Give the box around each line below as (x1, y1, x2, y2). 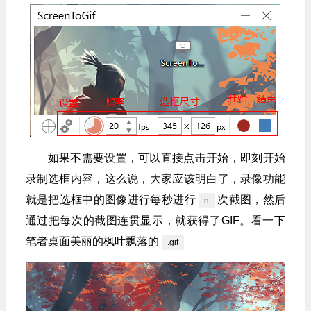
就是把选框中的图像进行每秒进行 (25, 193, 196, 205)
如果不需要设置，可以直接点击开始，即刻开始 (47, 151, 285, 164)
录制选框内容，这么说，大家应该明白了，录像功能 (25, 172, 285, 185)
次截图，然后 (217, 193, 285, 205)
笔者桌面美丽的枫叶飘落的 (25, 235, 159, 247)
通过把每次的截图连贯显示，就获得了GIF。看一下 (25, 214, 285, 226)
